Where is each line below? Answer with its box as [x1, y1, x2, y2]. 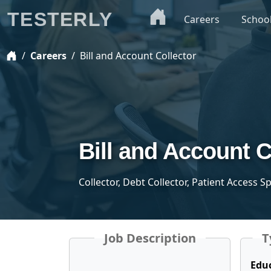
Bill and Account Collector [80, 49, 197, 62]
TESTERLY [7, 8, 113, 30]
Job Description [103, 230, 196, 246]
